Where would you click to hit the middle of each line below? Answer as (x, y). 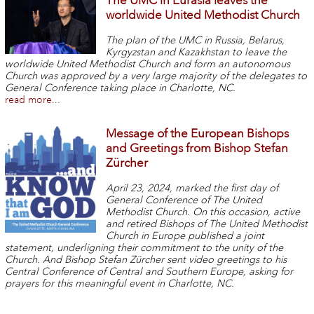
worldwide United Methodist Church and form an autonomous (147, 64)
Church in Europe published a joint (185, 235)
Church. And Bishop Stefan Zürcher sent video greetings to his (145, 259)
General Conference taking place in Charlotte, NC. (120, 88)
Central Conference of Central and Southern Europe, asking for (149, 271)
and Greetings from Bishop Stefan (197, 148)
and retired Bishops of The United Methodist (207, 224)
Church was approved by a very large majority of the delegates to (156, 76)
